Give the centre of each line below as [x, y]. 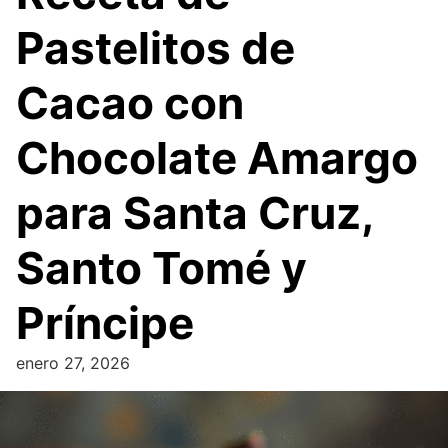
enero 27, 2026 [73, 362]
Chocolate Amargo [217, 157]
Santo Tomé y [161, 267]
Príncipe [105, 322]
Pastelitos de [155, 47]
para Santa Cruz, [194, 212]
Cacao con [130, 102]
